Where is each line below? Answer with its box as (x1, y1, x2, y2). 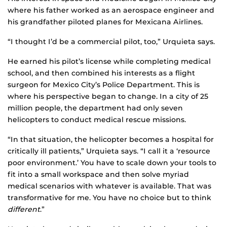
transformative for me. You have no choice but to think (8, 193, 211, 203)
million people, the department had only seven (8, 103, 183, 113)
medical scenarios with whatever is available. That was (8, 181, 211, 191)
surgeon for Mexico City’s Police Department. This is (8, 80, 200, 90)
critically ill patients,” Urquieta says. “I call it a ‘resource (8, 146, 210, 156)
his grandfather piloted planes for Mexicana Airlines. (8, 17, 203, 27)
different (8, 205, 40, 214)
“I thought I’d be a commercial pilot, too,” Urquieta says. (8, 37, 215, 47)
